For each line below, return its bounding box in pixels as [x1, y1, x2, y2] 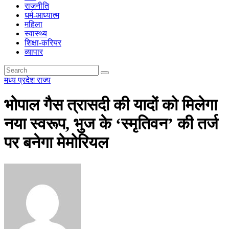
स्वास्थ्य [25, 29, 47, 38]
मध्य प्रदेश [4, 76, 37, 84]
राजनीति [25, 2, 49, 10]
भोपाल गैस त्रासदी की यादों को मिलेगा [4, 96, 217, 114]
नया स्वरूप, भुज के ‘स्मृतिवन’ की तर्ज [4, 114, 218, 133]
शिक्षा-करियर [25, 38, 61, 47]
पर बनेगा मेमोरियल [4, 133, 108, 152]
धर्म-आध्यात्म [25, 11, 59, 19]
